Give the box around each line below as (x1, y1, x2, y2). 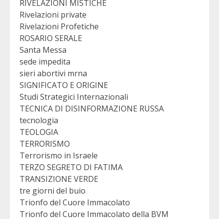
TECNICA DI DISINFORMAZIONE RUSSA (20, 103, 164, 114)
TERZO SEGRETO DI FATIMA (20, 161, 123, 173)
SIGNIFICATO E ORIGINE (20, 79, 108, 90)
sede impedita (20, 56, 70, 67)
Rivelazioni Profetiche (20, 21, 99, 32)
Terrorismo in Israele (20, 150, 98, 161)
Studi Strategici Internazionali (20, 91, 128, 102)
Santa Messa (20, 44, 66, 55)
